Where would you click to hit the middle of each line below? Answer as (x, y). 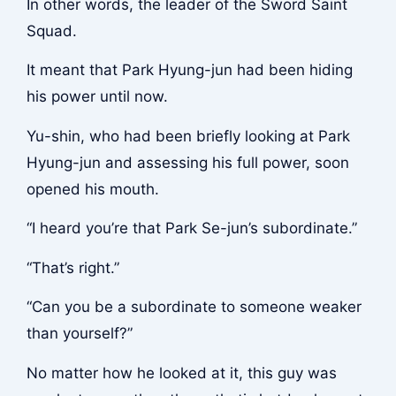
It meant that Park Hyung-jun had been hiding (189, 70)
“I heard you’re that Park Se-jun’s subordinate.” (191, 228)
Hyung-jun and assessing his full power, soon (187, 162)
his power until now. (97, 97)
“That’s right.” (72, 267)
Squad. (51, 30)
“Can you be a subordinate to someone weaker (194, 307)
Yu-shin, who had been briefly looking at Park (188, 136)
